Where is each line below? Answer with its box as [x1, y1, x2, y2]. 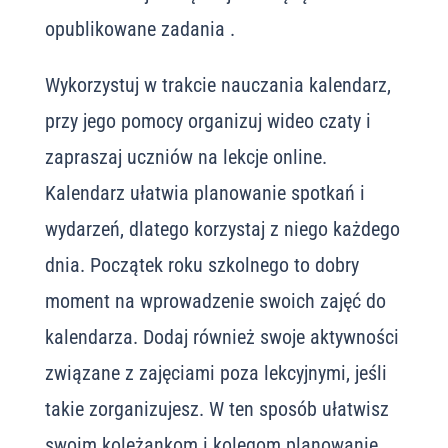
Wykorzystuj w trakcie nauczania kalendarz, [44, 73, 391, 97]
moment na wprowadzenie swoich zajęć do [44, 289, 386, 313]
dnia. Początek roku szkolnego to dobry [44, 253, 359, 277]
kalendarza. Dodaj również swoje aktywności [44, 325, 399, 349]
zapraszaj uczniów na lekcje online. [44, 145, 327, 169]
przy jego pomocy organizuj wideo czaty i [44, 109, 371, 133]
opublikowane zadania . [44, 17, 235, 41]
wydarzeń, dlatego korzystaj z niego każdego [44, 217, 400, 241]
